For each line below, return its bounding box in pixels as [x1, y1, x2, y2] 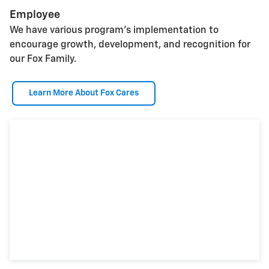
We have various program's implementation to [10, 25, 219, 35]
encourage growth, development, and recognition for [10, 40, 250, 50]
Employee [10, 9, 60, 20]
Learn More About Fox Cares [29, 88, 139, 97]
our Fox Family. [10, 54, 76, 64]
